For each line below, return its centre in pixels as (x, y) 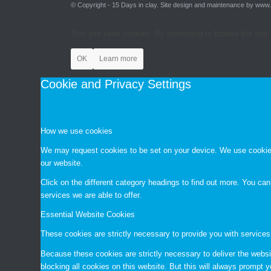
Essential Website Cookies (88, 215)
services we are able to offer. (91, 195)
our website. (62, 163)
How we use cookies (77, 131)
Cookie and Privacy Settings (116, 84)
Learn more (119, 59)
